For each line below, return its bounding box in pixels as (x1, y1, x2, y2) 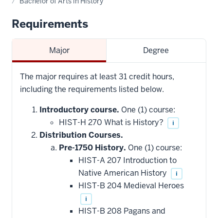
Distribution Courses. (39, 129, 123, 140)
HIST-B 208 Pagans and (78, 205, 165, 216)
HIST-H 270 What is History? (59, 117, 165, 127)
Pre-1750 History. (59, 142, 126, 153)
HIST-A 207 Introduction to (78, 155, 177, 165)
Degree (143, 45, 169, 55)
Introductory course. (39, 104, 119, 115)
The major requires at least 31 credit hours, (20, 71, 174, 82)
